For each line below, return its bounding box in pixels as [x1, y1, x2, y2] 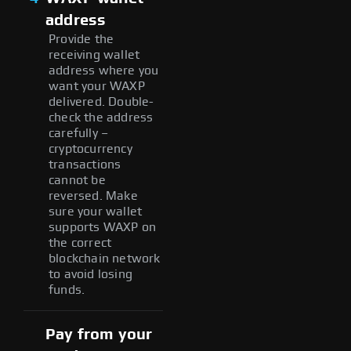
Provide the [49, 32, 114, 45]
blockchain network [49, 251, 161, 265]
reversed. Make [49, 189, 138, 202]
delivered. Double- [49, 95, 154, 108]
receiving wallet [49, 48, 140, 61]
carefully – [49, 126, 109, 139]
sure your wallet [49, 204, 143, 218]
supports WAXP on [49, 220, 157, 233]
